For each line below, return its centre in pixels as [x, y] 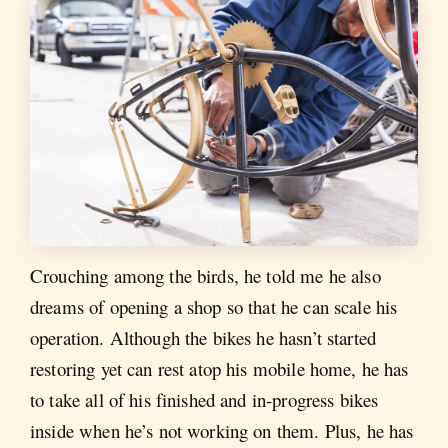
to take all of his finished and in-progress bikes [204, 400]
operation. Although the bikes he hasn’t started [203, 338]
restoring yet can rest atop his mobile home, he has [219, 369]
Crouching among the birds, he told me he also [205, 276]
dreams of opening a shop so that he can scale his [214, 307]
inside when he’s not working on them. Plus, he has [222, 431]
